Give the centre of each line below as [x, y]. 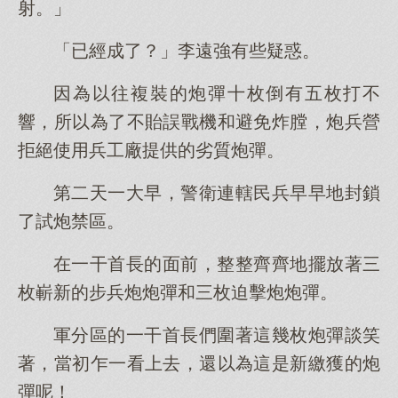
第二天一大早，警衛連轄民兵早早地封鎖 [217, 193]
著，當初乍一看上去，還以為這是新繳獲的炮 [199, 363]
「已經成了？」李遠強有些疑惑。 [187, 51]
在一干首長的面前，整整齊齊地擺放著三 [217, 264]
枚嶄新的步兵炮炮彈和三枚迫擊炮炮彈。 [178, 292]
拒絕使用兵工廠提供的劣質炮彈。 [151, 150]
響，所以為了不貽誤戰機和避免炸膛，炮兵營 [199, 122]
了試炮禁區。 [71, 221]
